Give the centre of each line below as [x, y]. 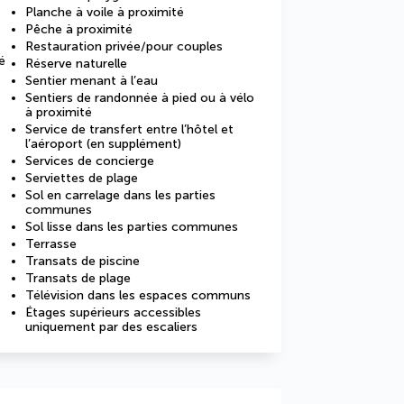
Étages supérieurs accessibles [113, 312]
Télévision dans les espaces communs [138, 295]
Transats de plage [78, 278]
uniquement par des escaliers [111, 327]
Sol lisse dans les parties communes [132, 227]
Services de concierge [90, 161]
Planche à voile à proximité [105, 12]
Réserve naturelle [76, 64]
